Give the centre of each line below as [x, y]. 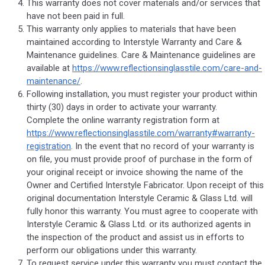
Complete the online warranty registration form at [123, 120]
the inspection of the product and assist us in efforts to [135, 237]
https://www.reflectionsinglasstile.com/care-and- [167, 68]
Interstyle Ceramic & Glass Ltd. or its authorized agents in [139, 224]
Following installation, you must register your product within [142, 94]
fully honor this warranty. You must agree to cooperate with [142, 211]
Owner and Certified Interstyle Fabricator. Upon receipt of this [145, 185]
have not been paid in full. [76, 16]
